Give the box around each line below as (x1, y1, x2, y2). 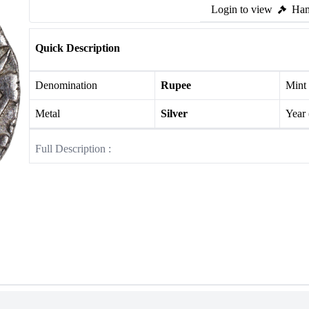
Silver (160, 108, 188, 119)
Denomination (35, 79, 97, 91)
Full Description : (35, 143, 111, 154)
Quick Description (35, 42, 120, 54)
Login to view (211, 3, 272, 15)
